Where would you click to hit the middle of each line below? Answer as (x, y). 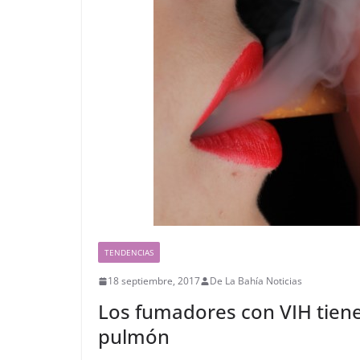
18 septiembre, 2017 (154, 281)
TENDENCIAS (129, 252)
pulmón (134, 336)
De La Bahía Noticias (256, 281)
